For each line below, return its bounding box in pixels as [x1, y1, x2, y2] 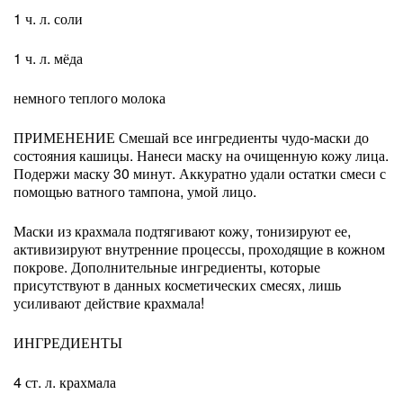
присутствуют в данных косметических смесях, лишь [13, 274, 341, 295]
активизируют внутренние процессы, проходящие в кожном [13, 238, 385, 259]
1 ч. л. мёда [13, 48, 83, 68]
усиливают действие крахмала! [13, 292, 204, 313]
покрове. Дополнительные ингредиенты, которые [13, 256, 320, 277]
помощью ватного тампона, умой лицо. [13, 181, 256, 201]
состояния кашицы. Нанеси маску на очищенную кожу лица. [13, 145, 389, 166]
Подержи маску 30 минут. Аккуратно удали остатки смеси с [13, 163, 386, 184]
